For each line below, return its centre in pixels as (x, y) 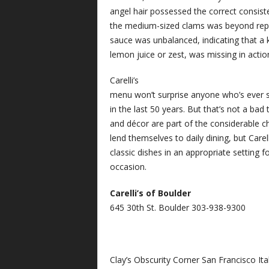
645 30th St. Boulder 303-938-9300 (177, 207)
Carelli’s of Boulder (150, 193)
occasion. (128, 167)
